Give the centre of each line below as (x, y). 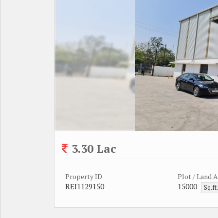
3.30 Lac (94, 148)
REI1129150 (85, 186)
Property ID (84, 176)
